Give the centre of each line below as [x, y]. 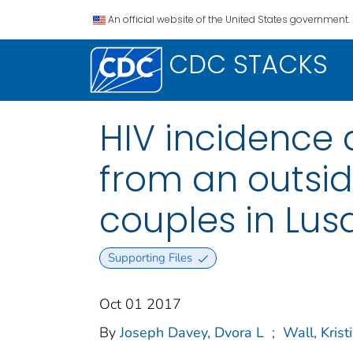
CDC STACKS [248, 64]
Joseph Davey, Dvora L [192, 333]
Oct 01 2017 [140, 305]
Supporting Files [150, 258]
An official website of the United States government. [229, 19]
